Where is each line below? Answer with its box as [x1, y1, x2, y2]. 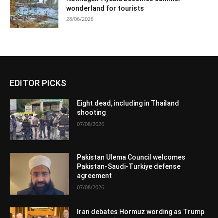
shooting [77, 108, 106, 116]
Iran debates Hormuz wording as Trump [77, 208, 205, 216]
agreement [77, 172, 112, 180]
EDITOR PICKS [10, 77, 66, 88]
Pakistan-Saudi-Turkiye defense [77, 163, 181, 171]
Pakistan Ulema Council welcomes [77, 153, 186, 162]
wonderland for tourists [66, 4, 144, 12]
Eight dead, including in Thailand [77, 99, 180, 107]
